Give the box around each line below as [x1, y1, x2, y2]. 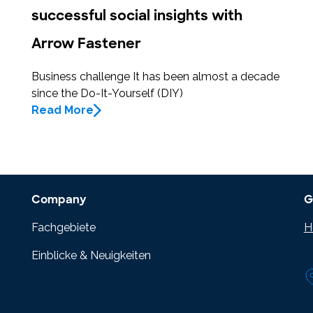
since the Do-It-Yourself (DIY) [31, 87, 184, 101]
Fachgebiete [31, 221, 96, 235]
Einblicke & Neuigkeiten [31, 249, 152, 263]
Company [31, 192, 87, 208]
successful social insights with [31, 6, 243, 25]
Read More [31, 103, 94, 117]
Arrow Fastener [31, 34, 142, 53]
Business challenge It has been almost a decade [31, 70, 280, 84]
